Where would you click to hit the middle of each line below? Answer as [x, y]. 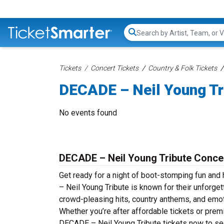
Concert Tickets [114, 68]
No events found [88, 113]
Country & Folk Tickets [182, 68]
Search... [150, 37]
